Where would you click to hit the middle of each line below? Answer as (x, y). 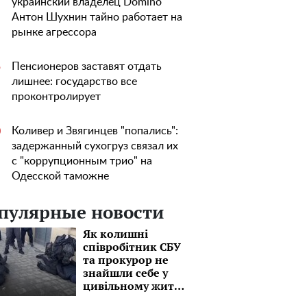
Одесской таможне (60, 176)
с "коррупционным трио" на (82, 161)
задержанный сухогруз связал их (95, 146)
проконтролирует (56, 97)
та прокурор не (126, 260)
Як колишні (115, 234)
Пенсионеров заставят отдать (87, 66)
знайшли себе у (125, 273)
